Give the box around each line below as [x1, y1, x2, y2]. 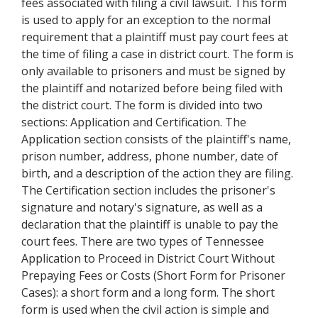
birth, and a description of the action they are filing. [21, 165, 293, 181]
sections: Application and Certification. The [21, 114, 246, 130]
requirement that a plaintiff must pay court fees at [21, 29, 288, 45]
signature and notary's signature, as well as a [21, 199, 263, 215]
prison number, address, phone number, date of [21, 148, 278, 164]
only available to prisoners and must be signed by [21, 63, 285, 79]
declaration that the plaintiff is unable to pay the [21, 216, 278, 232]
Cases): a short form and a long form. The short [21, 285, 275, 300]
